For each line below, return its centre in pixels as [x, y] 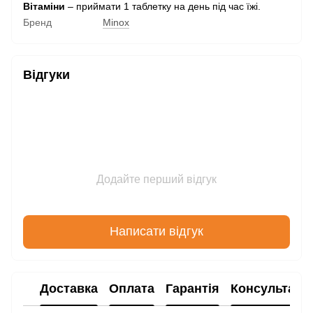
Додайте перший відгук [156, 179]
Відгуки [46, 74]
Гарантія [192, 289]
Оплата [132, 289]
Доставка [69, 289]
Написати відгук [156, 232]
